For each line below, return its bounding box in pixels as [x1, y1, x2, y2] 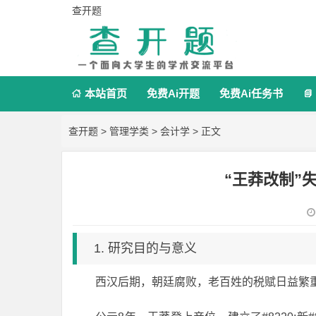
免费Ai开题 [147, 87, 200, 99]
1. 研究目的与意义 [94, 241, 197, 255]
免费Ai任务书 [219, 87, 283, 99]
